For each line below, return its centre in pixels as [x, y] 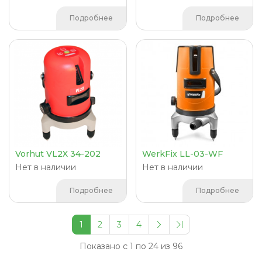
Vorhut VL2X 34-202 [58, 154]
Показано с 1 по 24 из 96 [131, 246]
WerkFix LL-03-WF [182, 154]
